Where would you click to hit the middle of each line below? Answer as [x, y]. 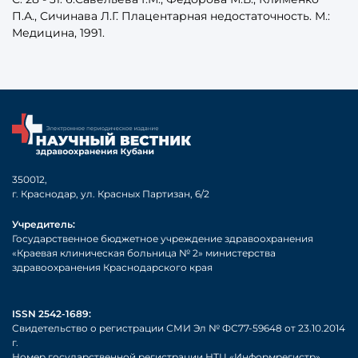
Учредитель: [44, 225]
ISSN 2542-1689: [52, 314]
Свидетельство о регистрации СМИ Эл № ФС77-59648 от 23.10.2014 [179, 328]
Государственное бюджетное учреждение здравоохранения [163, 239]
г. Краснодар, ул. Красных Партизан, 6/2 [111, 194]
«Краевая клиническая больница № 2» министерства [144, 253]
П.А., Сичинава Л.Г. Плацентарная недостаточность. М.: [171, 16]
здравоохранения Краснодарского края [112, 268]
